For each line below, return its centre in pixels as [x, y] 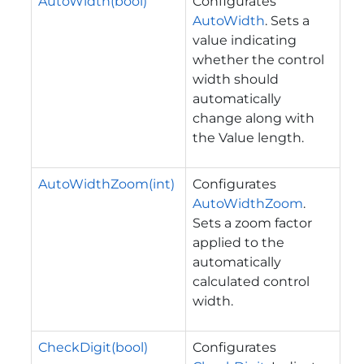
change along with [253, 118]
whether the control [258, 59]
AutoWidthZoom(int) [106, 184]
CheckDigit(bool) [93, 347]
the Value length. [248, 137]
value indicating [245, 40]
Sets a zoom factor [252, 223]
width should [236, 79]
